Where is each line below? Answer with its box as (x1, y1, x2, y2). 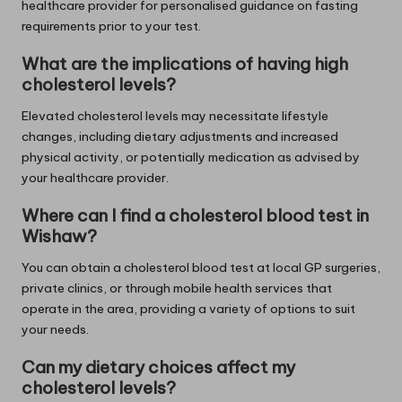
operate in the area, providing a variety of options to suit (22, 301, 355, 318)
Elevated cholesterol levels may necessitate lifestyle (22, 108, 328, 125)
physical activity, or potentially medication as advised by (22, 149, 360, 166)
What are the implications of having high (22, 53, 348, 75)
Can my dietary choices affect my (22, 356, 295, 379)
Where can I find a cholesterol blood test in (22, 205, 369, 227)
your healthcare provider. (22, 170, 169, 187)
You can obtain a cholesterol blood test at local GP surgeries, (22, 259, 380, 276)
